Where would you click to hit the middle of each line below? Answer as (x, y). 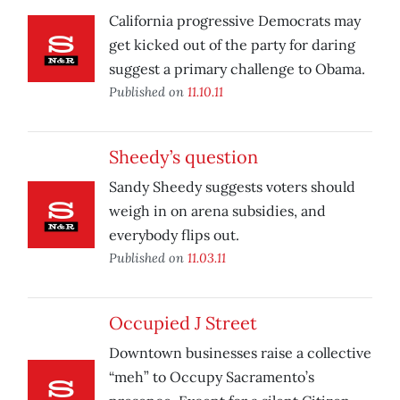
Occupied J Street (183, 323)
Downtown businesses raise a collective (240, 353)
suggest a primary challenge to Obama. (237, 69)
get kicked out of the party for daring (232, 45)
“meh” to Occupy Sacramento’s (212, 377)
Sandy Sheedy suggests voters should (232, 187)
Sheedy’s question (183, 157)
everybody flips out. (174, 235)
